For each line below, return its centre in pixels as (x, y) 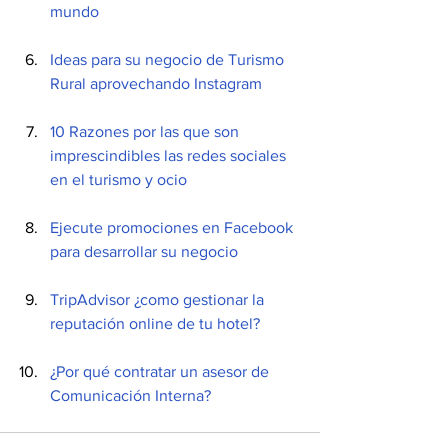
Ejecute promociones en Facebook (173, 227)
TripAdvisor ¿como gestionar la (159, 299)
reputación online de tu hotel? (155, 323)
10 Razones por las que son (146, 131)
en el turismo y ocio (120, 179)
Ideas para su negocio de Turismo (169, 59)
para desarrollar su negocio (144, 251)
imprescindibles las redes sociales (170, 155)
